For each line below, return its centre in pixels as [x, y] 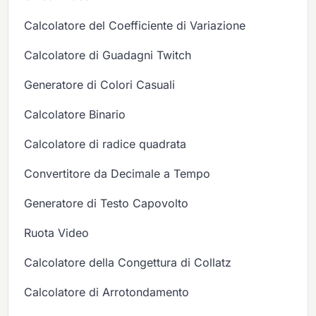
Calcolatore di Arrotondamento [107, 292]
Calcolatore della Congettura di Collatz [128, 263]
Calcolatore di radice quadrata [105, 144]
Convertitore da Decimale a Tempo [117, 174]
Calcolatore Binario [75, 115]
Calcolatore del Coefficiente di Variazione [135, 26]
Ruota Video [57, 233]
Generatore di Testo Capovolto [107, 203]
